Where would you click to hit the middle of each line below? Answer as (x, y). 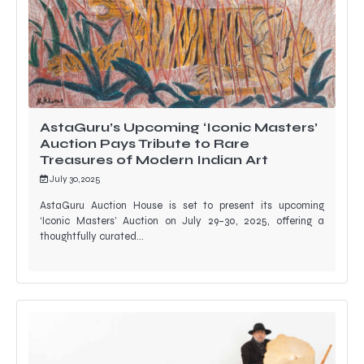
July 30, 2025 (75, 179)
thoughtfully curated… (92, 236)
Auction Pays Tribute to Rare (145, 143)
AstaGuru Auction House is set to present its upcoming (182, 205)
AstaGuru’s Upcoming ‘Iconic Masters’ (179, 127)
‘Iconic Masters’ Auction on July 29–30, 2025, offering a (182, 221)
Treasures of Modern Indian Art (154, 160)
